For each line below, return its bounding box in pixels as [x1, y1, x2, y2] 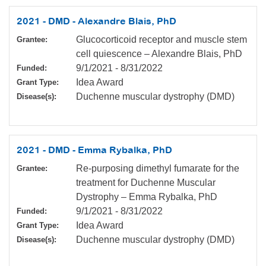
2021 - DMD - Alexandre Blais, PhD [17, 15, 176, 27]
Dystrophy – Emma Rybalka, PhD [76, 192, 217, 202]
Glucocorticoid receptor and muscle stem [76, 34, 247, 45]
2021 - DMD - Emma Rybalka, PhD [17, 144, 172, 156]
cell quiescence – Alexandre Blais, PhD [76, 49, 242, 59]
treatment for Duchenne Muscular [76, 178, 216, 188]
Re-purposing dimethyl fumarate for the [76, 163, 239, 174]
